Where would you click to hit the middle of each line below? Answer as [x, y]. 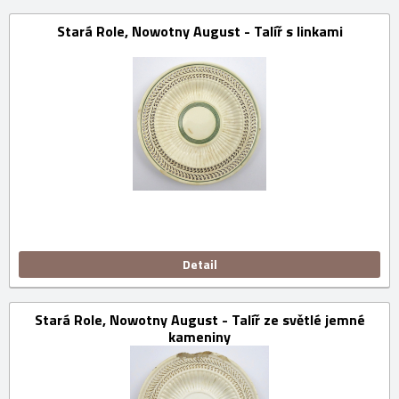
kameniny [199, 337]
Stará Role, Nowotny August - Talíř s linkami [199, 32]
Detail [199, 265]
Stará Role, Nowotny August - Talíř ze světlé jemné [199, 320]
